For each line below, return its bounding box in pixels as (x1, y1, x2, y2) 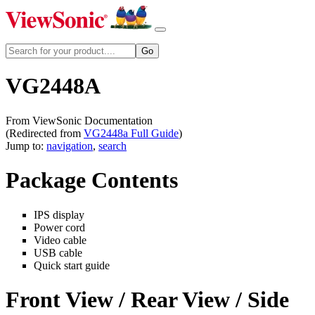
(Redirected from (6, 127, 84, 139)
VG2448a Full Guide (84, 127, 179, 139)
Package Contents (6, 167, 178, 193)
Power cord (34, 221, 85, 233)
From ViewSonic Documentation (6, 114, 153, 127)
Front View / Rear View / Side (6, 287, 289, 313)
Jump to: (6, 139, 46, 152)
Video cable (34, 233, 86, 246)
